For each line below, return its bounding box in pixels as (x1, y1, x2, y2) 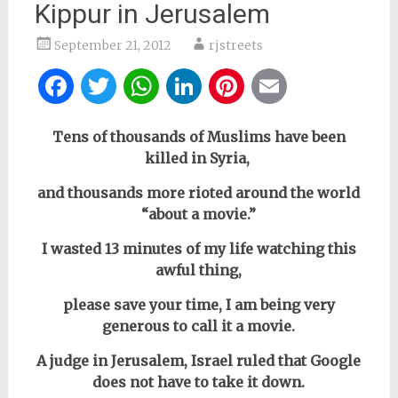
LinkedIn (204, 68, 328, 104)
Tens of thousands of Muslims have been (52, 127, 346, 146)
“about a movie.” (141, 204, 257, 223)
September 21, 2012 (53, 36, 171, 53)
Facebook (76, 68, 204, 104)
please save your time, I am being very (62, 295, 335, 314)
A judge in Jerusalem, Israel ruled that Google (36, 351, 362, 370)
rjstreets (208, 36, 263, 53)
